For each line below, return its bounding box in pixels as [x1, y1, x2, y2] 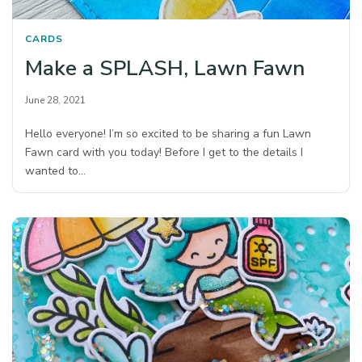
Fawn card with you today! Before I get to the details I [25, 145, 304, 161]
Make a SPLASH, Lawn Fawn [25, 54, 305, 83]
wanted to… [25, 163, 86, 179]
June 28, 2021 [25, 94, 86, 107]
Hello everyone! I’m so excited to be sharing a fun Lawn [25, 126, 312, 142]
